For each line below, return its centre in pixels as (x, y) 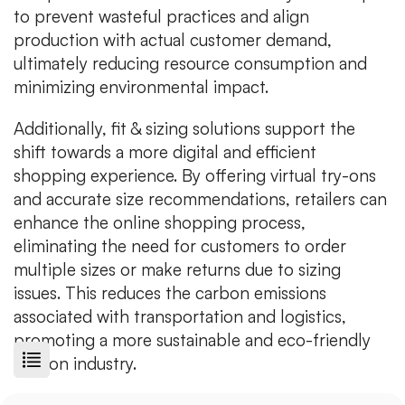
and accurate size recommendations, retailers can (200, 198)
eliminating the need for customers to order (180, 245)
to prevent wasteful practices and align (161, 16)
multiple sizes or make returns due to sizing (177, 269)
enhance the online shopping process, (160, 222)
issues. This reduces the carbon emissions (170, 292)
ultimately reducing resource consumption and (190, 63)
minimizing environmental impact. (141, 86)
